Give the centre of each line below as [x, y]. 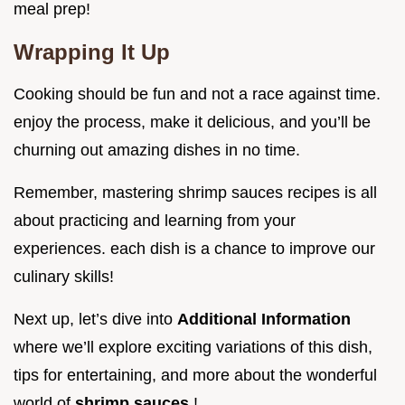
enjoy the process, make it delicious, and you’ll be [192, 122]
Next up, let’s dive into [95, 319]
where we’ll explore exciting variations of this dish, [193, 347]
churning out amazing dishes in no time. [157, 150]
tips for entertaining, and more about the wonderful [195, 375]
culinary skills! [64, 276]
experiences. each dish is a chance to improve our [194, 248]
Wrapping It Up [92, 52]
